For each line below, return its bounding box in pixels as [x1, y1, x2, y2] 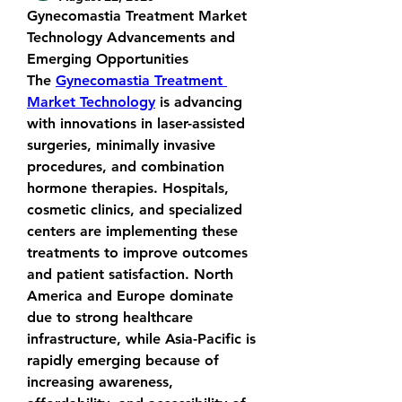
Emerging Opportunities [27, 50, 188, 67]
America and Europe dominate [27, 287, 233, 304]
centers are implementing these [27, 223, 238, 240]
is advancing [155, 93, 242, 110]
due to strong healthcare [27, 309, 193, 326]
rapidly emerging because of [27, 352, 219, 369]
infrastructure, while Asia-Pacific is [27, 330, 256, 347]
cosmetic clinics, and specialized [27, 201, 242, 218]
